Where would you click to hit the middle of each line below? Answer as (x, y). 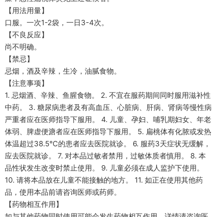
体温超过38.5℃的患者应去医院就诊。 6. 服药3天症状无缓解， (108, 144)
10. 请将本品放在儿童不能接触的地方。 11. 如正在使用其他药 (104, 180)
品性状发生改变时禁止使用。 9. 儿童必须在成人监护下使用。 (104, 168)
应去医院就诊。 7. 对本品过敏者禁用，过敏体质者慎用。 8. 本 (105, 156)
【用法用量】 (27, 10)
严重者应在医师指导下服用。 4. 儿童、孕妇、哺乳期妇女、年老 (108, 119)
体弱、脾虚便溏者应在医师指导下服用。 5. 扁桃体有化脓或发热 (108, 132)
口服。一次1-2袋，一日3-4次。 (57, 23)
